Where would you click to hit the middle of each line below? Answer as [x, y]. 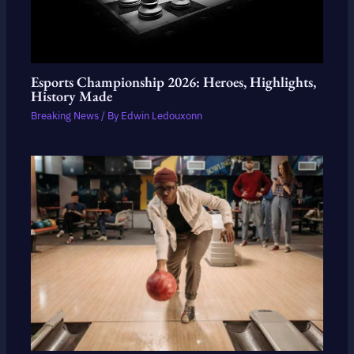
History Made [72, 96]
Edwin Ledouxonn [162, 116]
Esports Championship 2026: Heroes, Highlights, [174, 82]
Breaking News [65, 116]
